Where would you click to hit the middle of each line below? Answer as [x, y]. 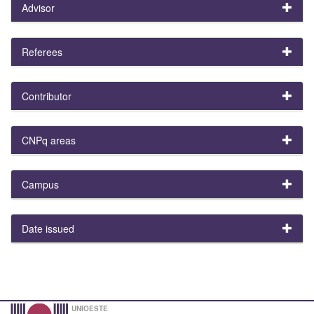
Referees [42, 52]
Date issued [48, 228]
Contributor [47, 96]
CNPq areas [49, 140]
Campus [40, 184]
